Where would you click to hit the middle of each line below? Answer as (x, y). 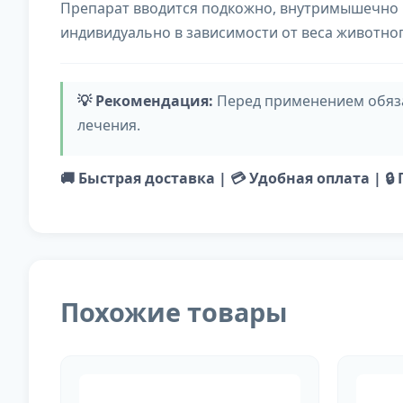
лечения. (109, 125)
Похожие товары (174, 312)
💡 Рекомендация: (145, 101)
